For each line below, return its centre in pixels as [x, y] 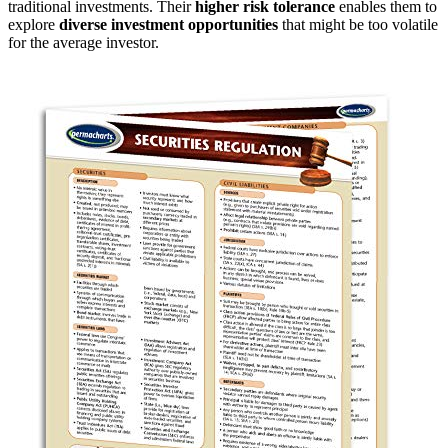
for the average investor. [83, 42]
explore [33, 24]
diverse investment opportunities [168, 24]
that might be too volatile [358, 24]
